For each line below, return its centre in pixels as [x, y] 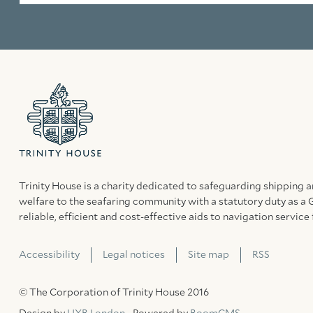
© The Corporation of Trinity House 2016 [114, 292]
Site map [209, 255]
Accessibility [49, 255]
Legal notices [134, 255]
